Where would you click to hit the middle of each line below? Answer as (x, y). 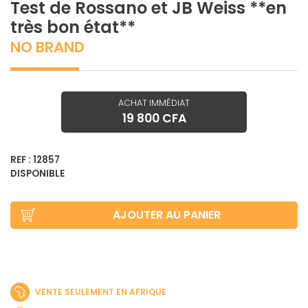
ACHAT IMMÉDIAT (154, 102)
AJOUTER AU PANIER (166, 214)
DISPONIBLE (37, 173)
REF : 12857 (35, 159)
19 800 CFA (154, 118)
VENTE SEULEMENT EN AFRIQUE (100, 292)
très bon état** (73, 27)
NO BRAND (47, 47)
